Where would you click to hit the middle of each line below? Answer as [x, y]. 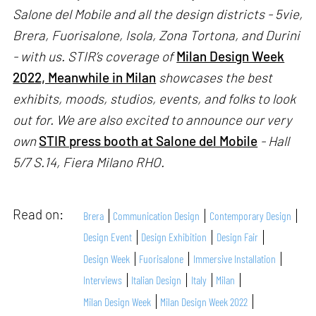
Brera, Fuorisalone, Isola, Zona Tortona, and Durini [157, 35]
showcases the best [216, 78]
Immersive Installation [234, 258]
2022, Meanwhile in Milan [85, 78]
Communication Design [157, 215]
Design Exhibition [174, 237]
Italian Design [157, 280]
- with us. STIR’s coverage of [95, 56]
